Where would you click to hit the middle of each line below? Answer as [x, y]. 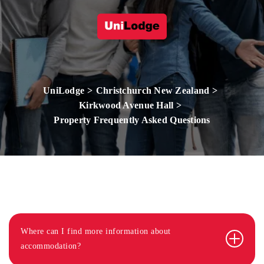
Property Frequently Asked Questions [132, 120]
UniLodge [64, 90]
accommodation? [51, 246]
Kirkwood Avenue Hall [126, 105]
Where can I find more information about [96, 231]
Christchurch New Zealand [153, 90]
